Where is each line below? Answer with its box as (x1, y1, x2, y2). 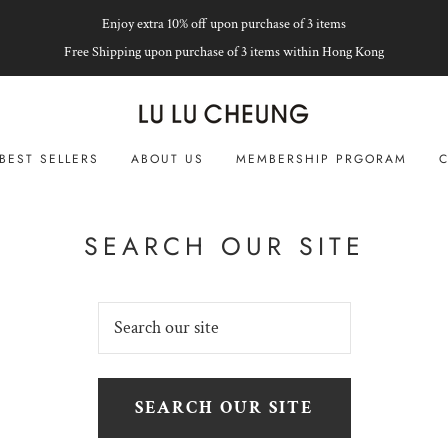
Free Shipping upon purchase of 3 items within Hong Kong (64, 43, 384, 61)
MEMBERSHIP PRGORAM (235, 150, 407, 168)
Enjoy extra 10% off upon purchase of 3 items (102, 15, 346, 33)
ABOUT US (130, 150, 204, 168)
